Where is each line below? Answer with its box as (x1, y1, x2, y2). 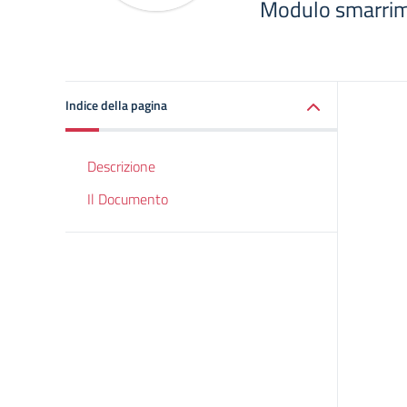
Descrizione (87, 155, 155, 177)
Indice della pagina (65, 95, 167, 114)
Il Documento (87, 188, 168, 210)
